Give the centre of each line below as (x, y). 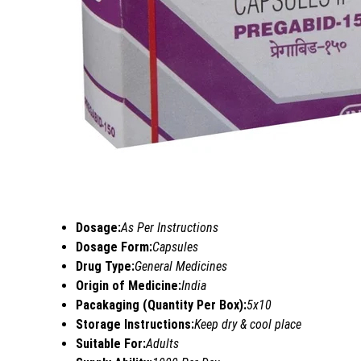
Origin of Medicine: (129, 285)
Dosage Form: (114, 247)
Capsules (175, 247)
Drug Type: (105, 266)
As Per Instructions (170, 227)
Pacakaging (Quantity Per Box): (161, 305)
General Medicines (181, 266)
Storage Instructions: (135, 324)
